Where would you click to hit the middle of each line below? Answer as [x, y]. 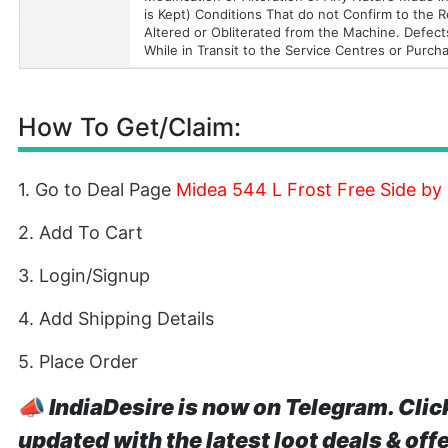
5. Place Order [78, 361]
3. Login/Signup [84, 275]
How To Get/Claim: [129, 127]
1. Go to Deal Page [97, 189]
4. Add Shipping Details [116, 318]
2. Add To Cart [80, 232]
